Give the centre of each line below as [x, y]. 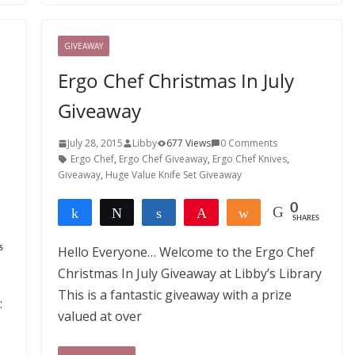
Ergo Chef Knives [249, 159]
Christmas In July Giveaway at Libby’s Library [189, 273]
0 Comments [248, 143]
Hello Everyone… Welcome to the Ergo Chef [186, 252]
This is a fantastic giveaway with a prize [174, 295]
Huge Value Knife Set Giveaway [173, 175]
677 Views [188, 143]
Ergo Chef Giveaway [163, 159]
